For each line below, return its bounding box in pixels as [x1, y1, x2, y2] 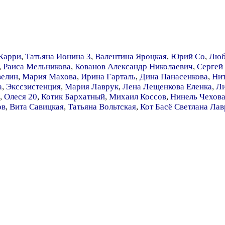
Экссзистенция [6, 82, 61, 91]
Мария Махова [22, 72, 77, 81]
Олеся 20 [4, 92, 37, 101]
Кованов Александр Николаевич [75, 62, 193, 71]
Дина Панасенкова [140, 72, 208, 81]
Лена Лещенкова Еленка [123, 82, 212, 91]
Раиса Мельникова [3, 62, 71, 71]
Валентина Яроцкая [95, 52, 167, 61]
